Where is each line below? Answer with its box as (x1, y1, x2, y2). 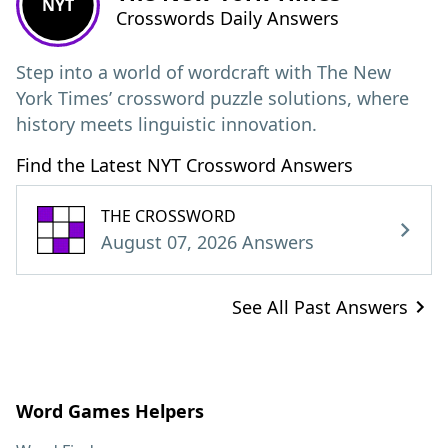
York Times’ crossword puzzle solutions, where (16, 86, 409, 110)
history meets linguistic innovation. (16, 112, 317, 136)
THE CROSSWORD (101, 205, 236, 227)
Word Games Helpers (16, 399, 204, 423)
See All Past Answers (232, 295, 408, 319)
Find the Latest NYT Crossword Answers (16, 153, 353, 177)
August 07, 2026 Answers (101, 230, 314, 254)
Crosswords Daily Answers (116, 6, 339, 30)
